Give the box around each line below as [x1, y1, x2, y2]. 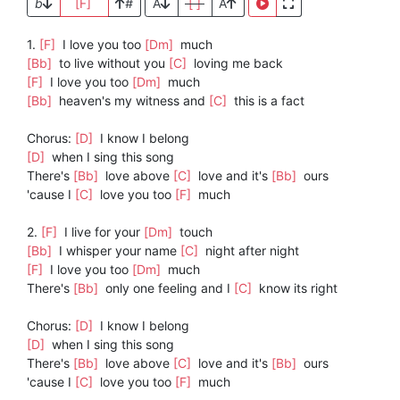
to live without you [55, 55, 169, 71]
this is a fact [230, 93, 304, 109]
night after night [202, 243, 299, 259]
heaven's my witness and [55, 93, 209, 109]
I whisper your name [55, 243, 180, 259]
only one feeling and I [102, 280, 234, 296]
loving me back [190, 55, 283, 71]
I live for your [61, 224, 144, 240]
